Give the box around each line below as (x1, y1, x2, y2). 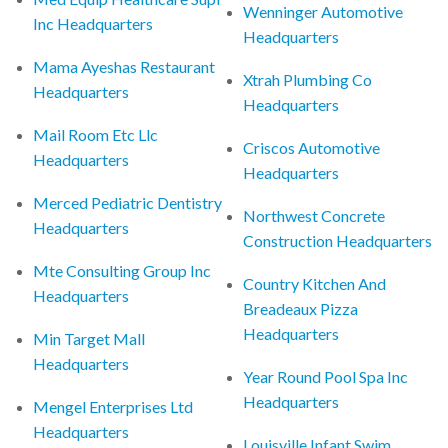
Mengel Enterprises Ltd (33, 396, 194, 416)
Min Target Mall (33, 328, 146, 348)
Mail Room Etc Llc (33, 124, 159, 144)
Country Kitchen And (243, 273, 387, 293)
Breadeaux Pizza (243, 298, 359, 318)
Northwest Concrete (243, 205, 386, 225)
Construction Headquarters (243, 230, 433, 250)
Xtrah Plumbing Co (243, 69, 373, 89)
